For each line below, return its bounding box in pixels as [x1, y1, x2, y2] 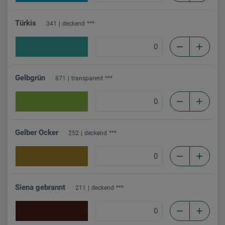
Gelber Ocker [15, 128, 58, 137]
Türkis [15, 18, 36, 28]
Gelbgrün [15, 73, 45, 82]
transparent [71, 74, 103, 82]
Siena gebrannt [15, 182, 65, 192]
